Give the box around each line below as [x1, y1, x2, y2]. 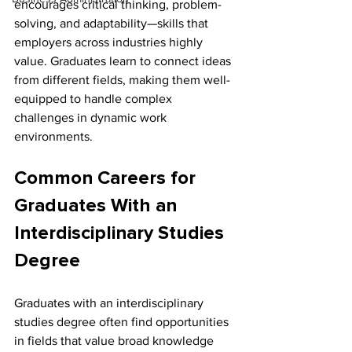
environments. [14, 130, 93, 144]
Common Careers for [14, 169, 200, 189]
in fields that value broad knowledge [14, 334, 217, 348]
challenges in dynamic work [14, 111, 170, 125]
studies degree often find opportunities [14, 315, 232, 329]
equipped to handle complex [14, 92, 175, 106]
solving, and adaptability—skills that [14, 16, 211, 31]
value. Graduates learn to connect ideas [14, 54, 234, 68]
